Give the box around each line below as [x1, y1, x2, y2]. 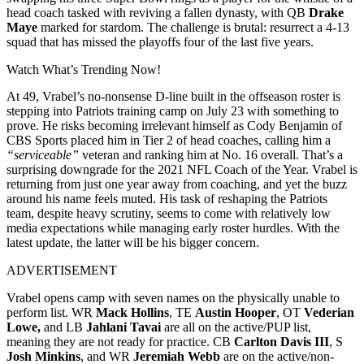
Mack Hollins [96, 305, 169, 319]
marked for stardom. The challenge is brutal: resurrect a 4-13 [37, 19, 349, 34]
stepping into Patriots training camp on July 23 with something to [6, 103, 339, 118]
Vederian [304, 305, 354, 319]
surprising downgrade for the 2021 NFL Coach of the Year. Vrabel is [6, 162, 357, 176]
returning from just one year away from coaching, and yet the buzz [6, 176, 347, 191]
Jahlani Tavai [86, 319, 161, 334]
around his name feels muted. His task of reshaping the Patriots [6, 191, 327, 206]
